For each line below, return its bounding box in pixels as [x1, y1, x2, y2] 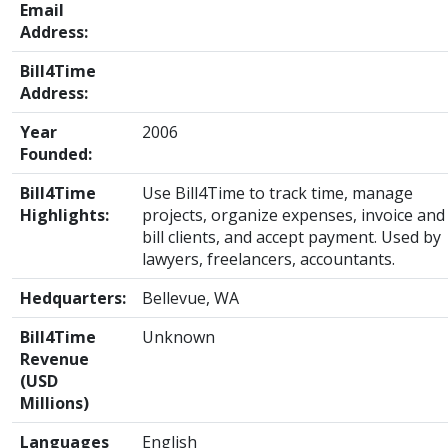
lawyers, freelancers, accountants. [142, 248, 395, 270]
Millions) [20, 392, 89, 414]
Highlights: [20, 204, 109, 226]
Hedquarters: [20, 287, 126, 309]
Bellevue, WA [142, 287, 239, 309]
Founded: [20, 143, 92, 165]
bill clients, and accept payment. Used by [142, 226, 441, 248]
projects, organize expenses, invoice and [142, 204, 445, 226]
